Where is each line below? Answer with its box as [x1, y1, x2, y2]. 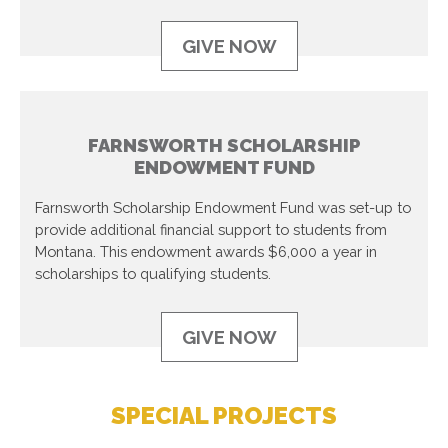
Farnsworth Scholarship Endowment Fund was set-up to [35, 198, 411, 216]
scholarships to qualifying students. [35, 264, 271, 282]
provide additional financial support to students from [35, 220, 387, 238]
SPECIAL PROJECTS [111, 400, 337, 430]
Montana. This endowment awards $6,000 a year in [35, 242, 377, 260]
